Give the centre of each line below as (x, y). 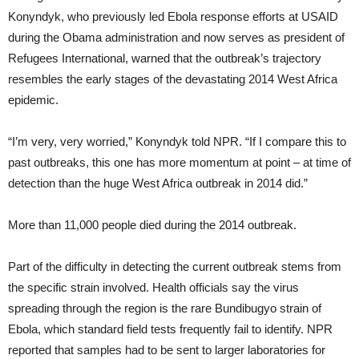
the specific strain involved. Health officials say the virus (153, 288)
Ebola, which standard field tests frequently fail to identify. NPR (170, 329)
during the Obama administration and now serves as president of (176, 38)
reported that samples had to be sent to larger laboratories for (167, 350)
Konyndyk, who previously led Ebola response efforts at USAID (173, 17)
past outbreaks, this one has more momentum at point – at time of (179, 163)
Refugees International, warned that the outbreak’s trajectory (165, 58)
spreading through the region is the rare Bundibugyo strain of (165, 309)
